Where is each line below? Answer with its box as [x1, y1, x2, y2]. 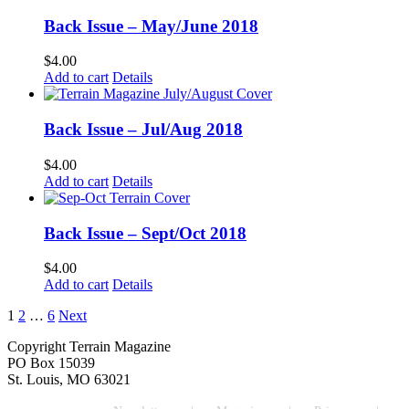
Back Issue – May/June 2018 [44, 16, 258, 36]
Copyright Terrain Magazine [7, 339, 171, 355]
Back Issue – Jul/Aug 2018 [44, 120, 243, 140]
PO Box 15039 [7, 355, 95, 372]
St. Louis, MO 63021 [7, 372, 131, 388]
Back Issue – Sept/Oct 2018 [44, 223, 246, 243]
